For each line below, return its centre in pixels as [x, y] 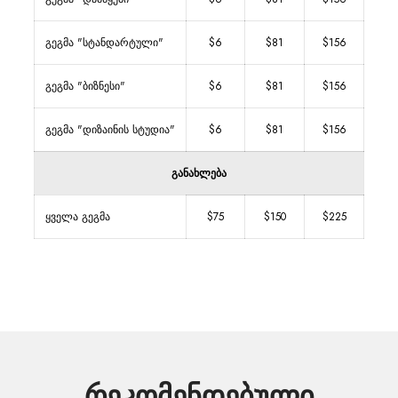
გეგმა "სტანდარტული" [104, 43]
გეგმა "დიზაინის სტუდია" [110, 130]
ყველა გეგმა [78, 217]
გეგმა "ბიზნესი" [85, 86]
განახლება [199, 173]
